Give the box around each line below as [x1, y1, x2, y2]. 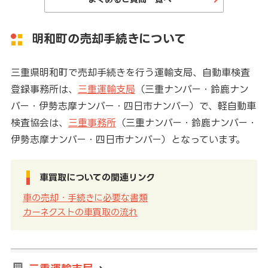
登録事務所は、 [10, 84, 78, 95]
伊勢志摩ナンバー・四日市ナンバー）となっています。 [10, 134, 245, 145]
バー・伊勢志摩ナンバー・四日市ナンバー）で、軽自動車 [10, 100, 256, 112]
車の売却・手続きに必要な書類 [22, 193, 148, 203]
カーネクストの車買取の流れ [22, 207, 138, 218]
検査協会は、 [10, 117, 68, 129]
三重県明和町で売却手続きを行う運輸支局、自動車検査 [10, 67, 250, 78]
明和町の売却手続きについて [31, 32, 186, 45]
